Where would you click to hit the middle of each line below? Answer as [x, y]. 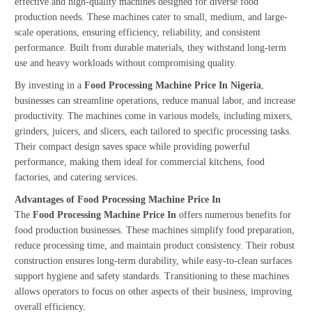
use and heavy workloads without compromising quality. [126, 63]
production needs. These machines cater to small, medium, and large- [151, 17]
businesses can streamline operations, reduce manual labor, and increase [155, 100]
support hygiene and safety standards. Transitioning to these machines [152, 276]
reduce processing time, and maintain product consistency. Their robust [155, 245]
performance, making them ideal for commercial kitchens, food [140, 162]
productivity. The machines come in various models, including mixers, [154, 116]
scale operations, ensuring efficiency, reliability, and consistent [138, 32]
